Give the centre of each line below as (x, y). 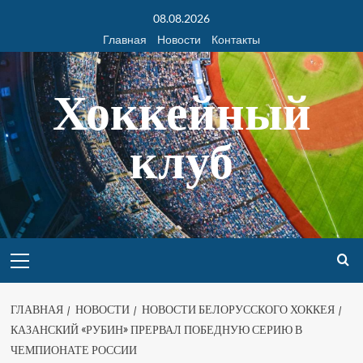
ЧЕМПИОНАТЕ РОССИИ (73, 350)
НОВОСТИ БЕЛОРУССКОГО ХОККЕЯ (238, 310)
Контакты (236, 39)
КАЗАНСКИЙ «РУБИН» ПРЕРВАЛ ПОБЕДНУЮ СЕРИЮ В (156, 330)
